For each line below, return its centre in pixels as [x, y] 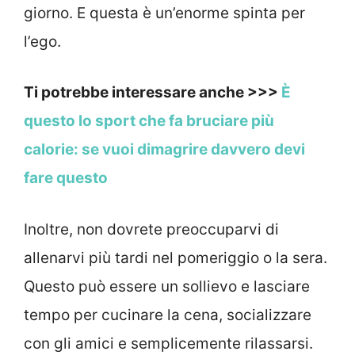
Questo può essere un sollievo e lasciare [167, 286]
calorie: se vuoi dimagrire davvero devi [164, 150]
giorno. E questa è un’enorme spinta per [164, 13]
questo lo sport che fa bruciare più [149, 121]
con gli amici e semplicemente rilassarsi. [168, 343]
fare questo [66, 178]
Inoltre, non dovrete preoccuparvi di [151, 229]
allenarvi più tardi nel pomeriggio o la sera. [176, 258]
